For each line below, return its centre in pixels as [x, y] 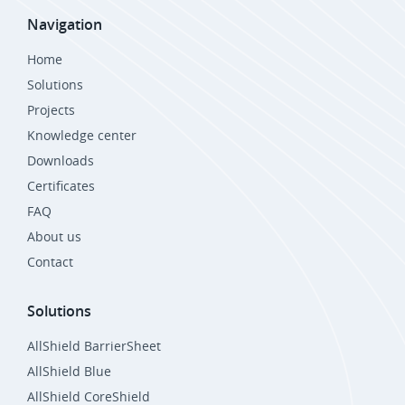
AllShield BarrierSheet [94, 346]
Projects [51, 110]
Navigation [65, 25]
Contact [50, 262]
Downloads [61, 161]
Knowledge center [82, 136]
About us [54, 237]
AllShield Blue [69, 372]
